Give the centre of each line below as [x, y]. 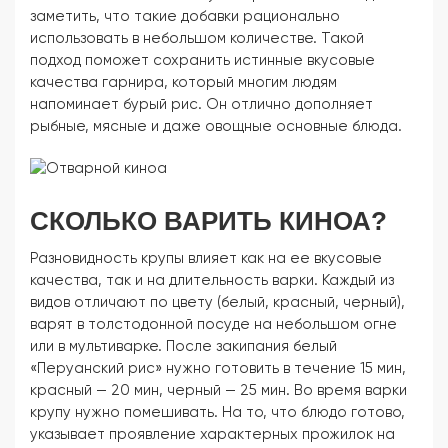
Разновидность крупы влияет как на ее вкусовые [206, 258]
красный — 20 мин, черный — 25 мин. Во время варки [218, 390]
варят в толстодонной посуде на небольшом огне [213, 324]
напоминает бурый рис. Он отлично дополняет [201, 104]
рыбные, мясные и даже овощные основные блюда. [216, 126]
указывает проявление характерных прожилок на [212, 434]
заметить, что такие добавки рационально [185, 16]
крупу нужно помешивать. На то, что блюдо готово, [217, 412]
